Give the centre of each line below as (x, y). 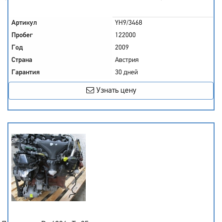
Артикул (24, 23)
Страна (22, 60)
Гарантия (26, 73)
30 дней (126, 73)
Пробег (22, 35)
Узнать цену (115, 91)
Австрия (127, 60)
